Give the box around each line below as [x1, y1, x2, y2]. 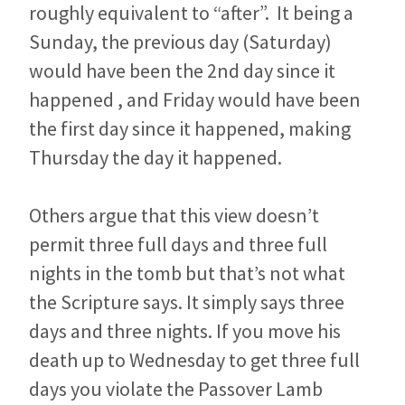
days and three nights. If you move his [29, 317, 341, 344]
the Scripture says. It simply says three [29, 288, 344, 315]
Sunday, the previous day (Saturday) [29, 28, 332, 54]
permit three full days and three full [29, 231, 327, 257]
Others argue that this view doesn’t [29, 202, 319, 228]
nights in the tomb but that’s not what [29, 259, 345, 286]
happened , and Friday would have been [29, 86, 361, 112]
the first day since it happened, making [29, 115, 351, 141]
